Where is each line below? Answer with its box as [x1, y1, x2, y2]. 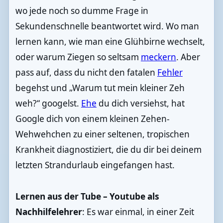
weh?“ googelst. [15, 97, 81, 109]
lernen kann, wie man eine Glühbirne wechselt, [15, 35, 205, 47]
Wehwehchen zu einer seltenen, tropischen [15, 128, 190, 140]
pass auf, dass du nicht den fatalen [15, 66, 157, 78]
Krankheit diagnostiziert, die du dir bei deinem [15, 143, 202, 155]
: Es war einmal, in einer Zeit [82, 206, 194, 218]
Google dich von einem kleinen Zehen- [15, 112, 170, 124]
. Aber [176, 51, 200, 63]
